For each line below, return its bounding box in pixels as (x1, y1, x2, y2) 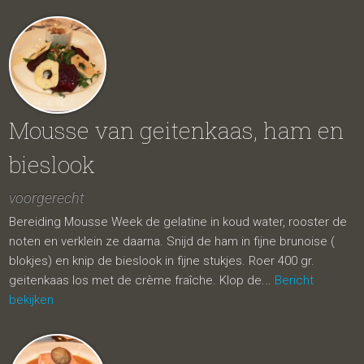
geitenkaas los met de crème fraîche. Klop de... (9, 273, 275, 288)
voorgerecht (9, 189, 85, 206)
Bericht (275, 273, 314, 288)
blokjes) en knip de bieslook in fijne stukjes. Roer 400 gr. (9, 253, 315, 268)
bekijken (9, 292, 54, 307)
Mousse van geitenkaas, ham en (9, 115, 344, 145)
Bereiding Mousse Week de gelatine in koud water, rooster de (9, 214, 348, 229)
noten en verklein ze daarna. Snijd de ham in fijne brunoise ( (9, 234, 336, 249)
